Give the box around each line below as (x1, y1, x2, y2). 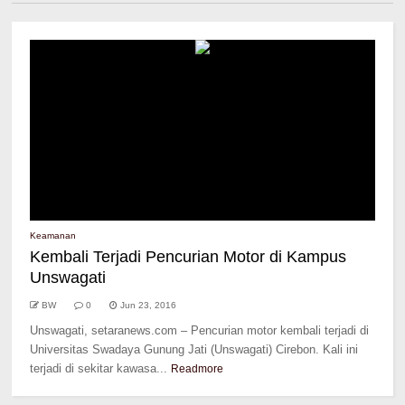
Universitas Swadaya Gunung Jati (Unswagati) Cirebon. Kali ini (30, 343, 359, 356)
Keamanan (30, 231, 77, 240)
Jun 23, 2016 (120, 300, 177, 310)
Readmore (171, 363, 224, 375)
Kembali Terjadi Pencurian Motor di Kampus (30, 248, 347, 266)
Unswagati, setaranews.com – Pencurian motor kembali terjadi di (30, 324, 370, 337)
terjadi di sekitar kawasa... (30, 362, 168, 375)
